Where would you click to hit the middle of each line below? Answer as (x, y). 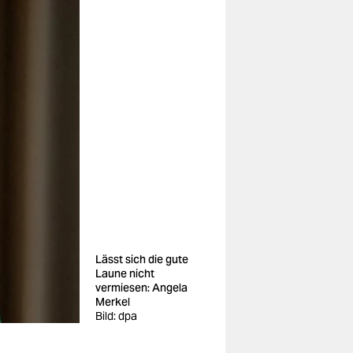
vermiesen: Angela (141, 288)
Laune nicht (125, 273)
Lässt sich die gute (142, 259)
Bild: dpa (116, 316)
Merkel (113, 302)
